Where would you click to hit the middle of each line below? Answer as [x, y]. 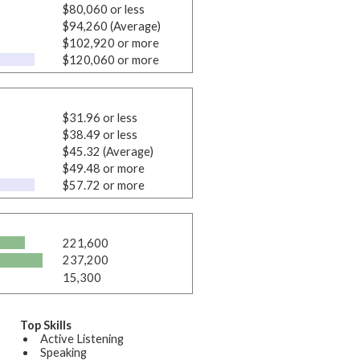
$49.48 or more [103, 168]
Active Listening [82, 338]
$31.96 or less [100, 117]
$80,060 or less [103, 9]
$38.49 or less [100, 134]
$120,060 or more [110, 59]
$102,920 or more [110, 43]
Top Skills [46, 325]
